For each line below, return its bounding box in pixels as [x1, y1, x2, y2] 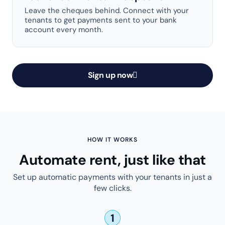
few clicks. [93, 182, 132, 193]
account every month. [25, 24, 103, 35]
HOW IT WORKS [87, 135, 138, 144]
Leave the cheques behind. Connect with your [25, 5, 189, 16]
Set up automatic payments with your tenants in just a [13, 171, 212, 182]
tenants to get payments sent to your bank [25, 15, 177, 25]
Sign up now [87, 69, 133, 80]
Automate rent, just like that [19, 150, 206, 169]
